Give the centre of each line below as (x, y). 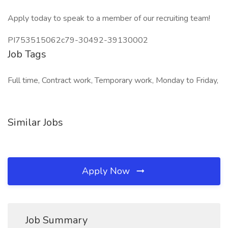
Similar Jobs (35, 122)
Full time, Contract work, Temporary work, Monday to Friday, (113, 80)
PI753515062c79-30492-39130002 (78, 40)
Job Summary (56, 220)
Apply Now (107, 171)
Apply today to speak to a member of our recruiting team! (109, 18)
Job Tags (27, 54)
